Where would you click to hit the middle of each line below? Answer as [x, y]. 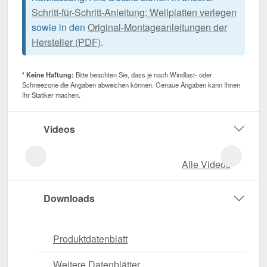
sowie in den [60, 27]
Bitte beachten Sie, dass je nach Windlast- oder [143, 75]
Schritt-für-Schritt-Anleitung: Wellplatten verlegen [134, 13]
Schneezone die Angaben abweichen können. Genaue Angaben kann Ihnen [131, 85]
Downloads [69, 198]
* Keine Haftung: [48, 75]
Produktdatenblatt [90, 238]
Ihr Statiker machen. [51, 95]
